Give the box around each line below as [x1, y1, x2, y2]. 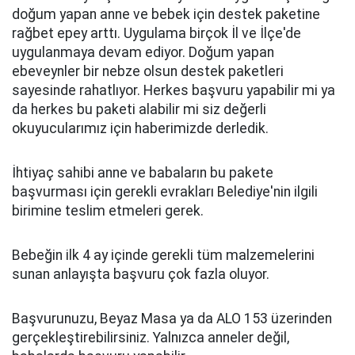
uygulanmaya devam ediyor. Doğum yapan [12, 44, 274, 60]
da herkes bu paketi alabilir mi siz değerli [12, 101, 266, 117]
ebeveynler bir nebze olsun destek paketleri [12, 63, 284, 79]
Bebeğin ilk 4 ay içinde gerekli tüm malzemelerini [12, 247, 315, 263]
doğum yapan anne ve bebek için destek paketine [12, 6, 320, 22]
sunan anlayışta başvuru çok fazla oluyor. [12, 266, 269, 282]
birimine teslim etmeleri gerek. [12, 203, 204, 219]
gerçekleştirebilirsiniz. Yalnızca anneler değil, [12, 330, 289, 345]
